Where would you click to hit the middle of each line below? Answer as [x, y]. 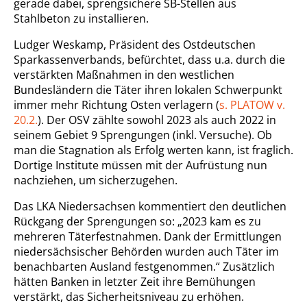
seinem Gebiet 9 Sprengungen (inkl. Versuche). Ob [143, 135]
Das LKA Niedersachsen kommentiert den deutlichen [150, 206]
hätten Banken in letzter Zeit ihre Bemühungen [135, 282]
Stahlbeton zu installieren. [81, 19]
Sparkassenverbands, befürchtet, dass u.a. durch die [149, 60]
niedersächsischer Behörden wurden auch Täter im [146, 251]
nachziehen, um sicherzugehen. [96, 180]
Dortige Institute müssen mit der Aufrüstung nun [140, 165]
